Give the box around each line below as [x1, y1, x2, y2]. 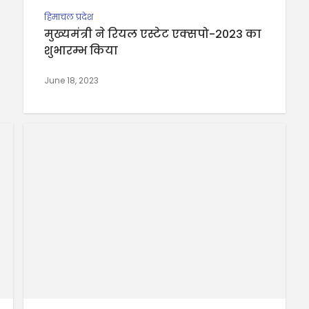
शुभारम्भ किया [44, 43, 118, 59]
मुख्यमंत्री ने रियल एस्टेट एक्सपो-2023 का [44, 26, 261, 43]
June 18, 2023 [44, 74, 99, 87]
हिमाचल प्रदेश [44, 11, 93, 23]
